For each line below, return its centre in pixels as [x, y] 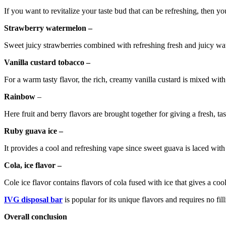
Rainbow [20, 97]
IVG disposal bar [33, 200]
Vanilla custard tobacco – [47, 63]
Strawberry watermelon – [48, 28]
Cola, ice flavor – [33, 165]
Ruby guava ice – [34, 131]
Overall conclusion [37, 217]
